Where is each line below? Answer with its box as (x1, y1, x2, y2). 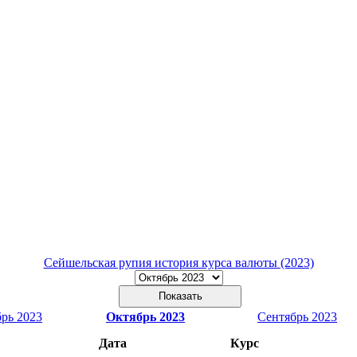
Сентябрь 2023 (257, 309, 337, 324)
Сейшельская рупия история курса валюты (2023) (43, 255, 314, 269)
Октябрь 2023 (106, 309, 185, 324)
